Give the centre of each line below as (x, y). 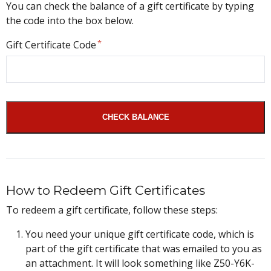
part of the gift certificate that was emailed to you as (144, 249)
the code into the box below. (70, 21)
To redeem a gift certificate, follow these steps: (112, 210)
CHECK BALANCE (135, 117)
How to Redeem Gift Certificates (106, 190)
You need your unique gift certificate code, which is (140, 234)
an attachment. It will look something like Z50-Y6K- (140, 263)
